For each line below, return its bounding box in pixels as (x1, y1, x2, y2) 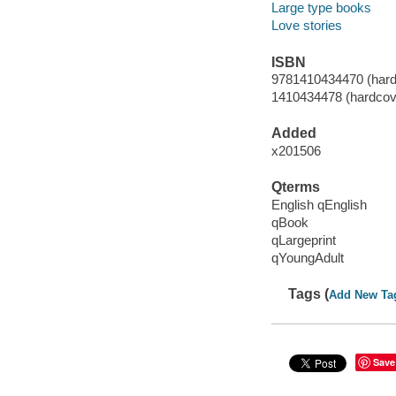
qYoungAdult (270, 249, 344, 265)
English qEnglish (270, 196, 367, 212)
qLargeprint (270, 232, 336, 247)
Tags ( (288, 286, 330, 302)
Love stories (270, 18, 342, 34)
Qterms (270, 179, 320, 195)
